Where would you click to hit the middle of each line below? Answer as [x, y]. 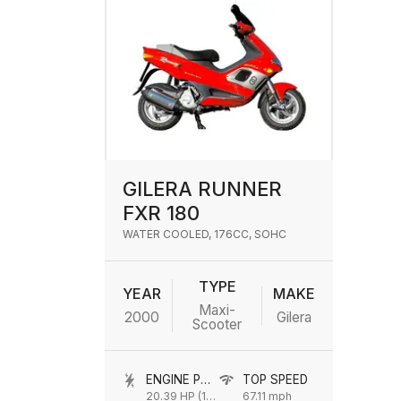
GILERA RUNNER [202, 189]
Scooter [217, 324]
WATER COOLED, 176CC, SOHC [205, 234]
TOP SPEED [275, 380]
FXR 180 [161, 213]
